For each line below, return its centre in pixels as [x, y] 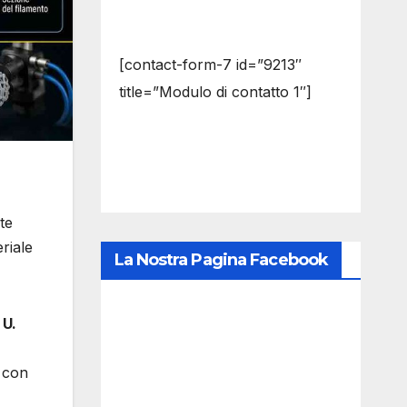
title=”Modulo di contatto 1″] [215, 92]
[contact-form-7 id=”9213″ [210, 65]
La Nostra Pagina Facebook [221, 260]
